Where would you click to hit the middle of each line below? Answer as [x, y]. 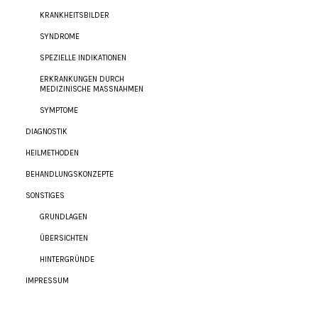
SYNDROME [60, 37]
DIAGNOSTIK [47, 132]
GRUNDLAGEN [64, 217]
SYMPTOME [59, 110]
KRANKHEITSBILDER [75, 15]
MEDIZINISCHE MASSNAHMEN [89, 89]
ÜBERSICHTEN [64, 238]
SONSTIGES [45, 196]
